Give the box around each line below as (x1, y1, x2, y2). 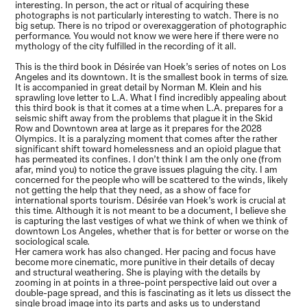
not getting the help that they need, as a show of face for (15, 184, 251, 196)
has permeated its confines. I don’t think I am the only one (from (15, 153, 282, 165)
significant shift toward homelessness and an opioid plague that (15, 143, 282, 155)
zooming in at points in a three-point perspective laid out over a (15, 276, 278, 288)
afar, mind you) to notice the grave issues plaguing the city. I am (15, 163, 278, 175)
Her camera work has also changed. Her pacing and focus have (15, 245, 276, 258)
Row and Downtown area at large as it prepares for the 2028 (15, 122, 262, 134)
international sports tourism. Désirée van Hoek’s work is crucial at (15, 194, 286, 206)
